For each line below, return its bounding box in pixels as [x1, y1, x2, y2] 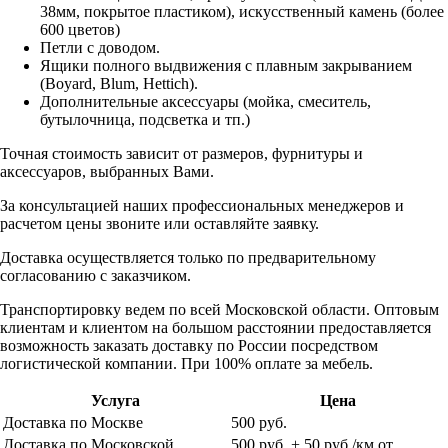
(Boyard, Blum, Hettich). [40, 74, 198, 92]
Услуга [90, 391, 140, 409]
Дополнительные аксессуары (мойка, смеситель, [40, 92, 371, 110]
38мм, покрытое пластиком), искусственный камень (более [40, 2, 444, 20]
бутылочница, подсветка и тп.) [40, 110, 250, 128]
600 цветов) [40, 20, 120, 38]
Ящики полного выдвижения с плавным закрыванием [40, 56, 412, 74]
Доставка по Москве [3, 413, 143, 431]
